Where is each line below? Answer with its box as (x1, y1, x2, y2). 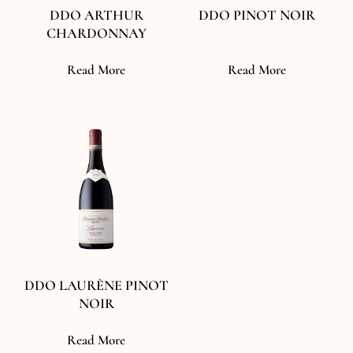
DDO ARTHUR (49, 6, 143, 24)
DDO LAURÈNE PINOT (24, 277, 169, 295)
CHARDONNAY (46, 24, 147, 43)
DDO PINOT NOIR (199, 6, 315, 24)
